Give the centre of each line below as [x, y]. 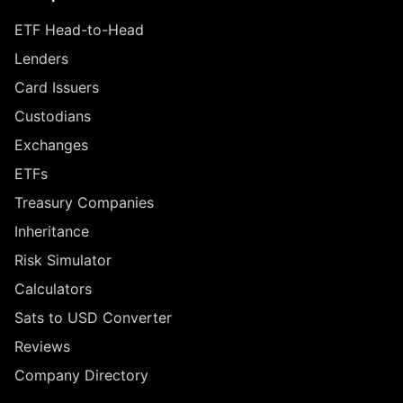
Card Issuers [57, 87]
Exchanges [51, 145]
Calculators [53, 289]
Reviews [42, 346]
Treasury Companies [84, 202]
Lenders [41, 58]
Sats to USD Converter [93, 318]
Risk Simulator [63, 260]
